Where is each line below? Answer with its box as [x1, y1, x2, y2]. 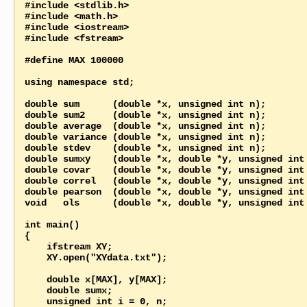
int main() [24, 219, 79, 230]
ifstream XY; [24, 241, 47, 252]
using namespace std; [24, 76, 134, 88]
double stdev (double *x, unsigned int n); [24, 142, 266, 153]
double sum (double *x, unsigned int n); [24, 98, 266, 110]
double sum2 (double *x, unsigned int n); [24, 109, 266, 121]
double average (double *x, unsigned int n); [24, 120, 266, 132]
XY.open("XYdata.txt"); [24, 251, 47, 263]
